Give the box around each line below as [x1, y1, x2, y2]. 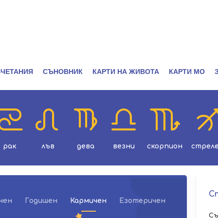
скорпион [147, 143, 182, 150]
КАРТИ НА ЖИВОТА [92, 68, 159, 75]
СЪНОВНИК [43, 68, 83, 75]
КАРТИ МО [169, 68, 205, 75]
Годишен [25, 197, 57, 204]
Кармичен [70, 197, 107, 204]
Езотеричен [119, 197, 165, 204]
